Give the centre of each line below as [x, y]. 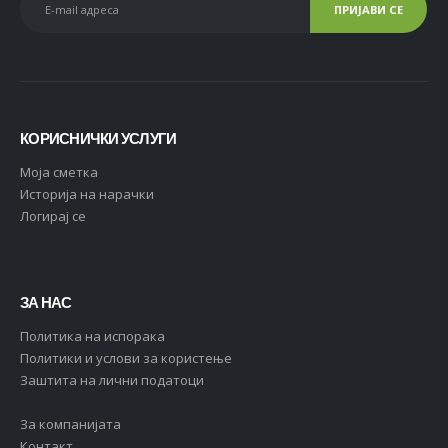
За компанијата [70, 424]
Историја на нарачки [87, 194]
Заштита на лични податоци [112, 379]
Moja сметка [59, 172]
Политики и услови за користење [126, 357]
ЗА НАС [46, 302]
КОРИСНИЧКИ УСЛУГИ [98, 139]
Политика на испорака [92, 335]
